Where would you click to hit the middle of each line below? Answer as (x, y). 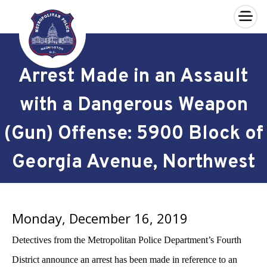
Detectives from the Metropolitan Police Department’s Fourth (127, 240)
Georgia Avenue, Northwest (133, 163)
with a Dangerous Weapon (133, 105)
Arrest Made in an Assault (133, 77)
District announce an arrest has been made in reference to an (125, 260)
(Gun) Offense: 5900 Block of (133, 134)
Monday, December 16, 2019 (100, 218)
